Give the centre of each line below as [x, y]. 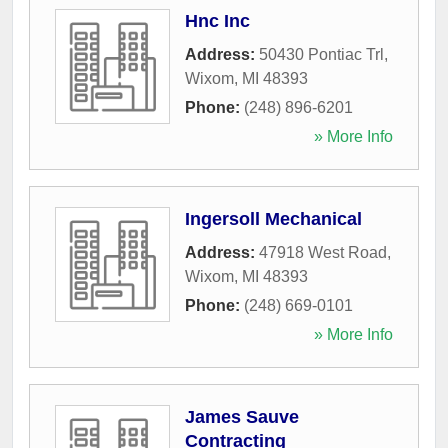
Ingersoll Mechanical [273, 218]
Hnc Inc [217, 20]
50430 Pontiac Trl [321, 54]
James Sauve [242, 416]
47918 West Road [323, 252]
